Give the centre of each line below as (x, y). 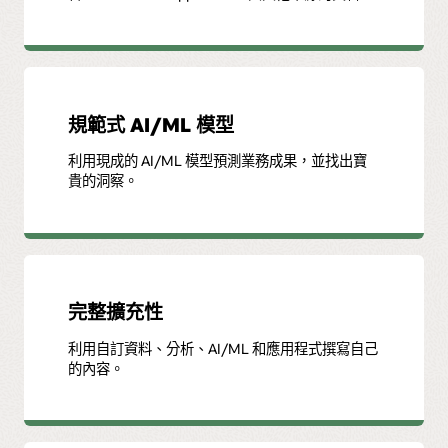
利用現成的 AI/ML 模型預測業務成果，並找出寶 (218, 161)
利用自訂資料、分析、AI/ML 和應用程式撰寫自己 (223, 348)
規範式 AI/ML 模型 (151, 124)
